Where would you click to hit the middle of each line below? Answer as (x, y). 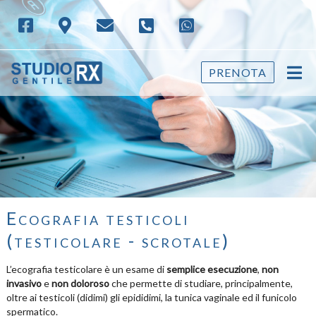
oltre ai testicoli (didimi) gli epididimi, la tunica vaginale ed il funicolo (151, 298)
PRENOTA (238, 72)
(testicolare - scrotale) (118, 241)
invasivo (24, 284)
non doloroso (80, 284)
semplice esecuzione (212, 269)
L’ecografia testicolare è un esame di (86, 269)
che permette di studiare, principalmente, (201, 284)
